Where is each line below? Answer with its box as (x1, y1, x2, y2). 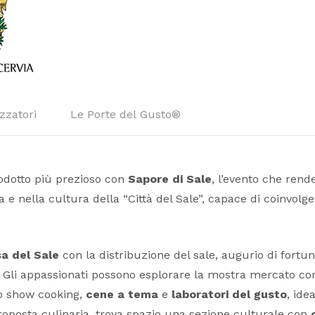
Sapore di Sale (128, 172, 212, 186)
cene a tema (86, 288, 158, 302)
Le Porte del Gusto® (70, 108, 181, 122)
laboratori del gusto (172, 288, 287, 302)
